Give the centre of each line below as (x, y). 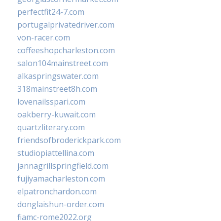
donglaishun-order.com (61, 204)
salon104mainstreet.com (63, 63)
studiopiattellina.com (56, 153)
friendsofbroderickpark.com (69, 140)
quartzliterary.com (51, 128)
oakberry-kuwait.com (56, 115)
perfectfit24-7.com (51, 12)
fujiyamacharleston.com (61, 179)
